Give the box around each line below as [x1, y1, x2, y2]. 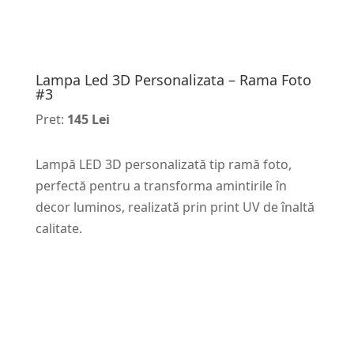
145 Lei [66, 110, 110, 128]
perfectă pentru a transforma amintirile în [35, 176, 287, 194]
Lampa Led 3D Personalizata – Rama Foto [35, 70, 311, 89]
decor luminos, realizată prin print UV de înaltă [35, 198, 314, 216]
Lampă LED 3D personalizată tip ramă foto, [35, 155, 292, 173]
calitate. [35, 219, 82, 237]
